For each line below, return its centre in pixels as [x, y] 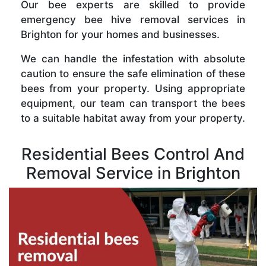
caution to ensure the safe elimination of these [133, 73]
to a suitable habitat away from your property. [133, 118]
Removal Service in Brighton [133, 173]
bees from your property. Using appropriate [133, 88]
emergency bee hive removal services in [133, 19]
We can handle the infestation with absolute [133, 58]
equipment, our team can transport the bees [133, 103]
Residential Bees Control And [133, 154]
